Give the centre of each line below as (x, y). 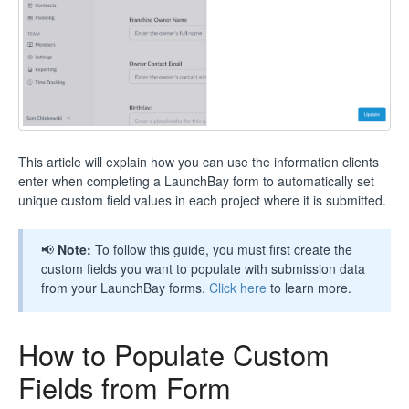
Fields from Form (125, 387)
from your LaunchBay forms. (125, 287)
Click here (238, 287)
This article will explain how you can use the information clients (199, 161)
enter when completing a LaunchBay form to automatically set (196, 180)
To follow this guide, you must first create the (224, 249)
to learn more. (309, 287)
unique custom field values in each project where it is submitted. (202, 199)
